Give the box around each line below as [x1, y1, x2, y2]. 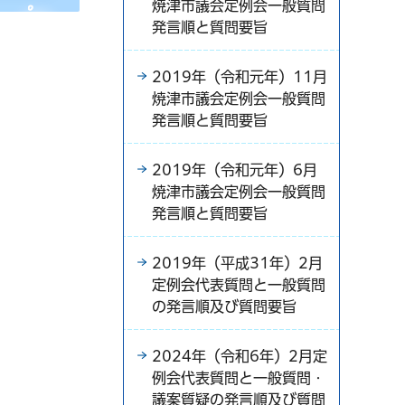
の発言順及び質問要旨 [152, 298, 297, 314]
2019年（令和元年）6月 [152, 162, 317, 177]
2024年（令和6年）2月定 [152, 348, 327, 363]
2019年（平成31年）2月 [152, 255, 323, 270]
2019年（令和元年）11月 [152, 69, 327, 84]
